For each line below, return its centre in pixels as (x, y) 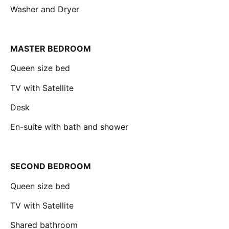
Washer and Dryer (45, 9)
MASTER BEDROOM (51, 48)
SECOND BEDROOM (51, 166)
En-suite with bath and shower (69, 127)
